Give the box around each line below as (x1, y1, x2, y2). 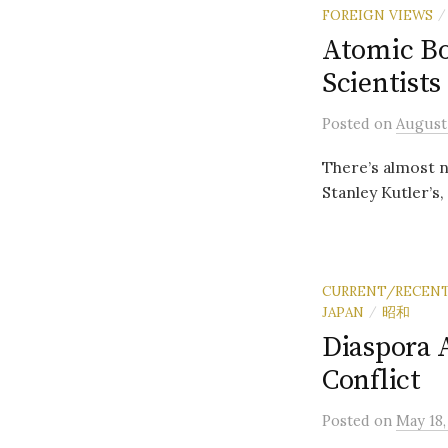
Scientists (322, 66, 442, 101)
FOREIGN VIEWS (322, 6, 433, 24)
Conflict (322, 363, 421, 398)
